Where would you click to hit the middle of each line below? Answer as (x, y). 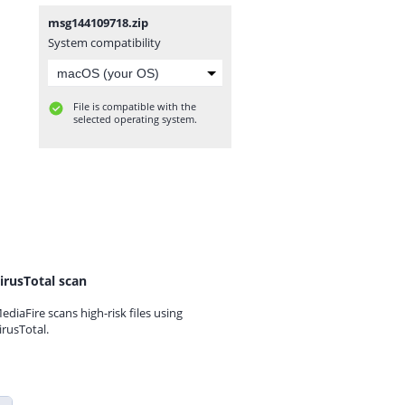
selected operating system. (135, 119)
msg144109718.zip (98, 23)
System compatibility (104, 42)
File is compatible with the (135, 106)
